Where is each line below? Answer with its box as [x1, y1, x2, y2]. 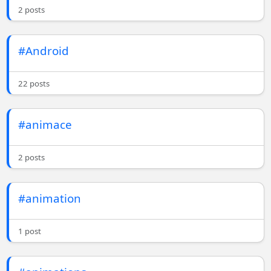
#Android [18, 43, 70, 59]
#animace [18, 117, 73, 132]
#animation [18, 191, 82, 206]
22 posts [18, 78, 50, 90]
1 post [18, 226, 42, 237]
